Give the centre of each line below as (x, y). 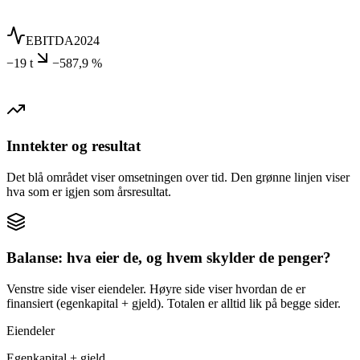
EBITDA (50, 41)
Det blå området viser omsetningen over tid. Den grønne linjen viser (178, 177)
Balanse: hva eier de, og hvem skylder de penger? (169, 258)
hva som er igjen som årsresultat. (89, 191)
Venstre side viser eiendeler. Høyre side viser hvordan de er (156, 289)
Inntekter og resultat (74, 146)
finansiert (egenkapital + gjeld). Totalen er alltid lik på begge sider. (174, 304)
